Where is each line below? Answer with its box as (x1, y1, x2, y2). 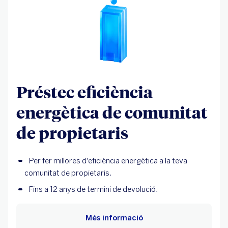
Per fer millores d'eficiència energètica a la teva (28, 156, 187, 165)
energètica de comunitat (16, 101, 208, 123)
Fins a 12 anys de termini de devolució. (28, 184, 158, 194)
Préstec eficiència (16, 80, 153, 102)
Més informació (85, 213, 143, 222)
